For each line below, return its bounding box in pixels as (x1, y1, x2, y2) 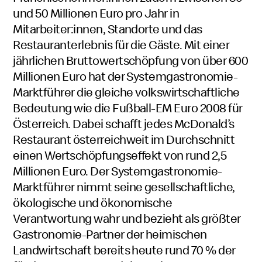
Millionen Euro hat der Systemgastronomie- (13, 68, 238, 84)
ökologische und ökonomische (13, 194, 173, 211)
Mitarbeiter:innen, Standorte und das (13, 20, 202, 37)
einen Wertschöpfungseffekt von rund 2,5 (13, 147, 227, 163)
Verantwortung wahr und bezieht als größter (13, 210, 241, 226)
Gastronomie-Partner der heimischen (13, 226, 207, 242)
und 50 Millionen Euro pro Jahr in (13, 5, 180, 21)
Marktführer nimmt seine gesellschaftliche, (13, 178, 235, 195)
